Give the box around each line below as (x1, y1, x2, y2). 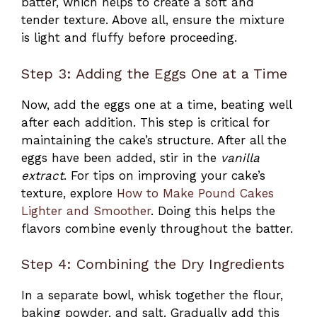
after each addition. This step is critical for (21, 115, 270, 129)
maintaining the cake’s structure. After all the (21, 132, 287, 147)
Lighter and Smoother (21, 203, 151, 218)
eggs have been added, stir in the (21, 150, 221, 165)
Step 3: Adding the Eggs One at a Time (21, 64, 287, 82)
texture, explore (21, 185, 117, 200)
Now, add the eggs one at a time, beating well (21, 97, 292, 112)
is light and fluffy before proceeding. (21, 30, 237, 45)
